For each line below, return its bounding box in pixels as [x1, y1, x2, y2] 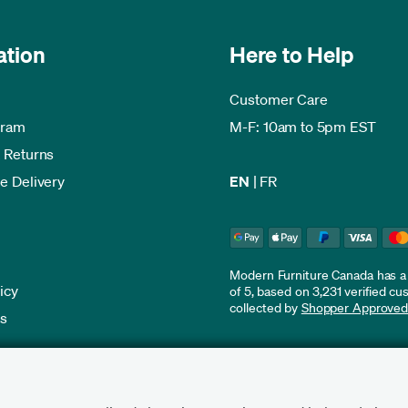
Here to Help [229, 40, 353, 68]
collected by [229, 299, 301, 316]
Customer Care [229, 89, 329, 108]
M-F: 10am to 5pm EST [229, 117, 376, 136]
